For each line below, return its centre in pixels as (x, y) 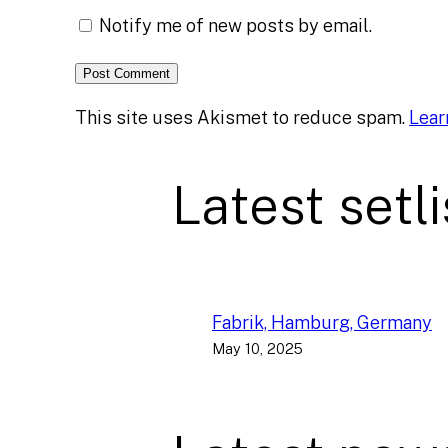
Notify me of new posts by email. (236, 26)
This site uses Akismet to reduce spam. (242, 118)
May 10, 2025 (257, 348)
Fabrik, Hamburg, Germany (322, 322)
